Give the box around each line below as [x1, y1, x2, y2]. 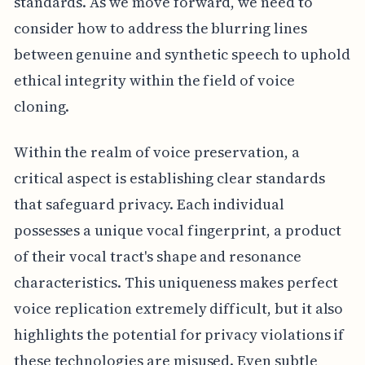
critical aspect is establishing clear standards [13, 168, 325, 189]
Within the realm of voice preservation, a [13, 142, 300, 163]
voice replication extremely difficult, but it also [13, 298, 344, 319]
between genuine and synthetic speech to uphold [13, 44, 350, 65]
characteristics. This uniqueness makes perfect [13, 272, 338, 293]
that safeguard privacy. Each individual [13, 194, 284, 215]
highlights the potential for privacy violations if [13, 324, 345, 345]
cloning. [13, 96, 70, 117]
